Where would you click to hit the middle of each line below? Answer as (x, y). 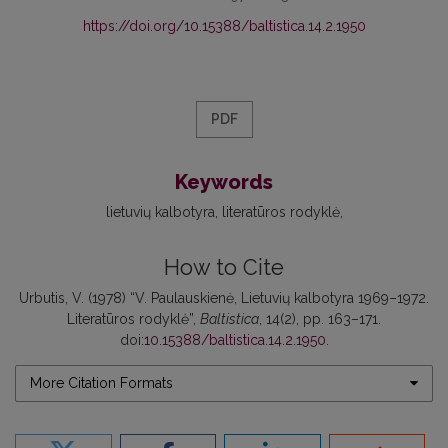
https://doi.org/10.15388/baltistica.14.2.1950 (224, 25)
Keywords (224, 181)
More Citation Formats (101, 382)
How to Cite (224, 267)
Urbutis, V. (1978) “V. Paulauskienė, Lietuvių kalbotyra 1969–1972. (224, 297)
